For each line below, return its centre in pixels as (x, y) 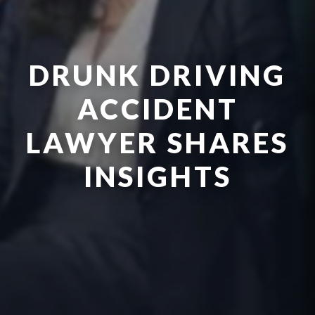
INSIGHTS (157, 177)
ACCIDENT (157, 109)
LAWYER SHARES (157, 143)
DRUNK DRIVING (157, 76)
